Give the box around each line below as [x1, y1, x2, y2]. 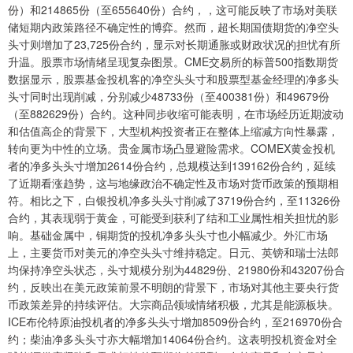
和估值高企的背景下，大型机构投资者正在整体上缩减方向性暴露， [8, 122, 339, 139]
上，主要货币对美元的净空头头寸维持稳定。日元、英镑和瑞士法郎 [8, 243, 339, 260]
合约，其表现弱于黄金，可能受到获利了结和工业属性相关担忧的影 [8, 209, 339, 225]
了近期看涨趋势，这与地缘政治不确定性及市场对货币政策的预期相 [8, 174, 339, 191]
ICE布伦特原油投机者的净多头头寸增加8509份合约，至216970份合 [8, 313, 343, 329]
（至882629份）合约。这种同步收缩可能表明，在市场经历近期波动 [8, 105, 344, 121]
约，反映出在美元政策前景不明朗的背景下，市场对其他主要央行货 [8, 278, 339, 295]
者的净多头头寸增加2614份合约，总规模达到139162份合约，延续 [8, 157, 336, 173]
